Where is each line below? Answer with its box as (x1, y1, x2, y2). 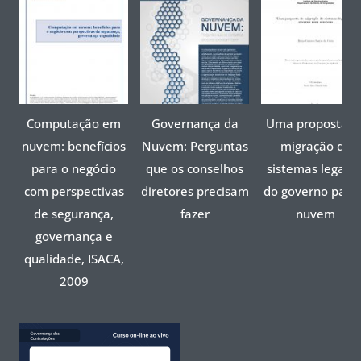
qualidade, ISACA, (23, 250, 124, 267)
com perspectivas (23, 182, 124, 199)
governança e (35, 227, 113, 244)
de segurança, (34, 205, 114, 222)
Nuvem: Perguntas (141, 137, 248, 154)
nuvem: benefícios (22, 137, 126, 154)
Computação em (27, 114, 121, 131)
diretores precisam (140, 182, 249, 199)
